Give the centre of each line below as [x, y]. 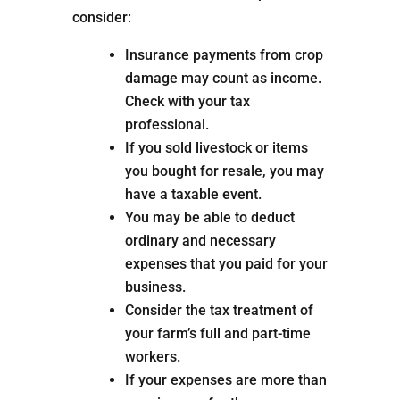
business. [155, 287]
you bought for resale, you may [224, 171]
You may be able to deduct [209, 218]
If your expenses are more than [225, 380]
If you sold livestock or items [216, 148]
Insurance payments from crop [224, 55]
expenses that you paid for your [226, 264]
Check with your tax [187, 102]
